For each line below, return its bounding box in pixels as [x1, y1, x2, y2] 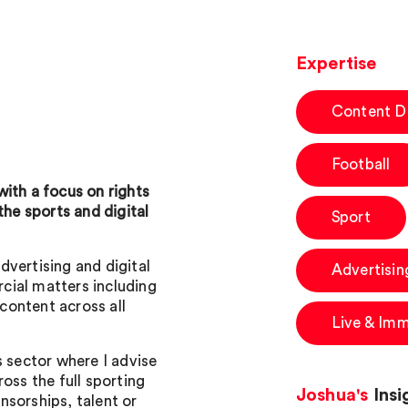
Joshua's [295, 386, 369, 404]
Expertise [295, 55, 377, 73]
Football [331, 157, 391, 172]
